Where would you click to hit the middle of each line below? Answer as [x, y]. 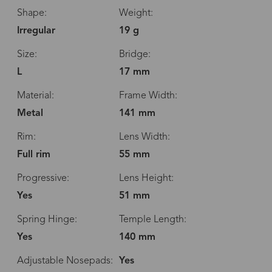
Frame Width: [148, 96]
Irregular [36, 31]
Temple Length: [152, 220]
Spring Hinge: [47, 220]
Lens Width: [144, 138]
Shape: [32, 14]
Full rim [33, 155]
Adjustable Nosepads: [65, 261]
